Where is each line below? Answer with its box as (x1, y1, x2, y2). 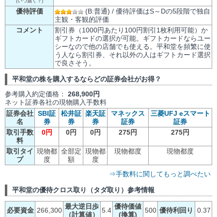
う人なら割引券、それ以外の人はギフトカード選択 (55, 51, 211, 59)
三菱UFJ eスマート (150, 109, 210, 117)
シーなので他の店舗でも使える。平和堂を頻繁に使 (55, 43, 211, 50)
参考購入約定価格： (5, 90, 68, 98)
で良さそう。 (55, 59, 95, 67)
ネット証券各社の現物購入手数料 (5, 98, 107, 106)
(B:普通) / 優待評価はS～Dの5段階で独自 (83, 7, 210, 15)
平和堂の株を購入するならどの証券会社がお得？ (12, 75, 161, 83)
